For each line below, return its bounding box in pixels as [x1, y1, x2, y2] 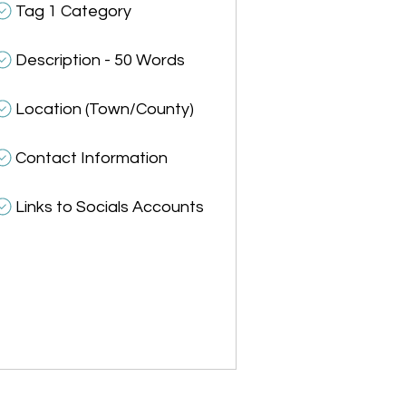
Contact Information [15, 150, 169, 168]
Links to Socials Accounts [15, 198, 205, 217]
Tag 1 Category [15, 3, 132, 21]
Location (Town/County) [15, 101, 195, 119]
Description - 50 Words [15, 52, 186, 70]
